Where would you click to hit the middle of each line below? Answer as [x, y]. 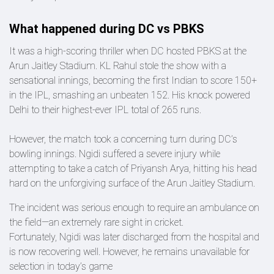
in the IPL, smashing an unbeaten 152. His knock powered [130, 95]
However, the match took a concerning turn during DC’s [123, 139]
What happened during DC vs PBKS [107, 29]
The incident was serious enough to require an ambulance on [134, 208]
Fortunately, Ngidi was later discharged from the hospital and [134, 237]
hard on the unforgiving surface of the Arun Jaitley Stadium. [132, 183]
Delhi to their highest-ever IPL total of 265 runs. [105, 110]
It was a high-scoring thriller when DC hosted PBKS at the [128, 51]
